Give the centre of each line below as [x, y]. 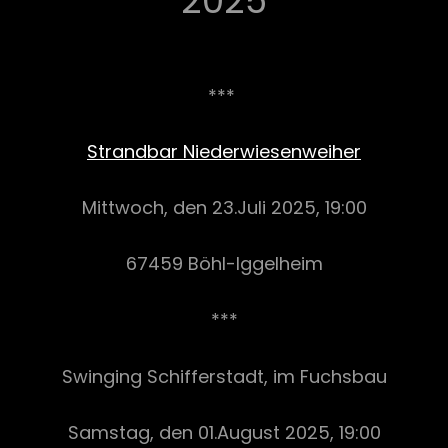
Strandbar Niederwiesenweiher [224, 151]
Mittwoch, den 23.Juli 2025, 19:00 [224, 207]
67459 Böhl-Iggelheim [224, 264]
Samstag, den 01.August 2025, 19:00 [224, 432]
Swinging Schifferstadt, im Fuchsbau [224, 376]
